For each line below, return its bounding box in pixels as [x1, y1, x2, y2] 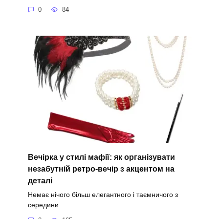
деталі [27, 176, 52, 185]
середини [27, 200, 59, 209]
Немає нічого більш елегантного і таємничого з [27, 190, 178, 198]
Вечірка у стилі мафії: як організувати [27, 153, 175, 161]
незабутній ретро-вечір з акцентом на [27, 164, 175, 173]
